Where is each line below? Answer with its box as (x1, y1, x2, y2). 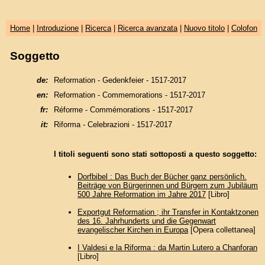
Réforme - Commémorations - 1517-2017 (53, 105, 193, 114)
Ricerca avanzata (117, 24, 177, 33)
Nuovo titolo (183, 24, 225, 33)
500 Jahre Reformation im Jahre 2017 (77, 190, 206, 199)
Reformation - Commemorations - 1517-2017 (53, 90, 205, 99)
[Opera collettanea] (188, 225, 256, 235)
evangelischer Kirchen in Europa (77, 225, 188, 235)
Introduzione (36, 24, 79, 33)
